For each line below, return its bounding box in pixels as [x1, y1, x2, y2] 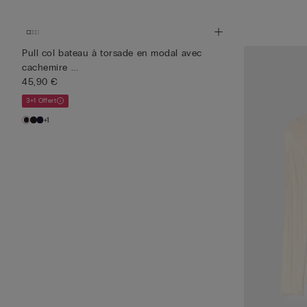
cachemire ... [22, 61, 79, 73]
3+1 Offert [26, 96, 56, 105]
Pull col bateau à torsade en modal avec [22, 47, 202, 59]
